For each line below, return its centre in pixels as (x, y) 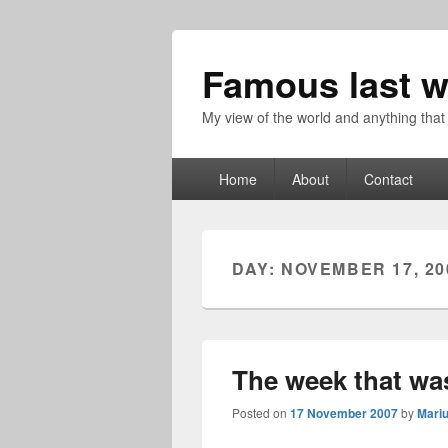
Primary (198, 167)
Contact (388, 179)
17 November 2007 (344, 413)
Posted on (261, 412)
